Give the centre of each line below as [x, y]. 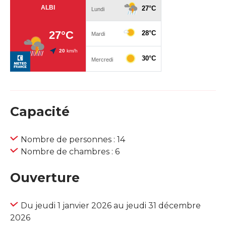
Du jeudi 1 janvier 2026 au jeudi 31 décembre [111, 206]
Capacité [40, 112]
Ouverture [45, 178]
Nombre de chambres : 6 [70, 152]
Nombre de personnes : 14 [73, 140]
